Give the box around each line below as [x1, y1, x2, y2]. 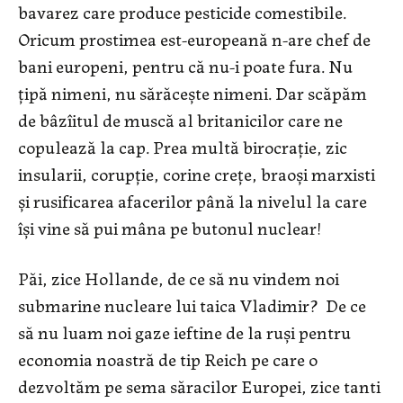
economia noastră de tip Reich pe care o [18, 345, 318, 372]
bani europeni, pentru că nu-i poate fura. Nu [18, 52, 353, 79]
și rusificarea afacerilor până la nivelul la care [18, 187, 367, 214]
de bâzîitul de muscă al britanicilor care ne [18, 106, 343, 133]
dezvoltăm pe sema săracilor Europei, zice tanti [18, 372, 381, 399]
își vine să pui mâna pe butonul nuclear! [18, 214, 321, 241]
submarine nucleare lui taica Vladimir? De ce [18, 291, 366, 318]
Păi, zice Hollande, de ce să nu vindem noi [18, 264, 339, 291]
